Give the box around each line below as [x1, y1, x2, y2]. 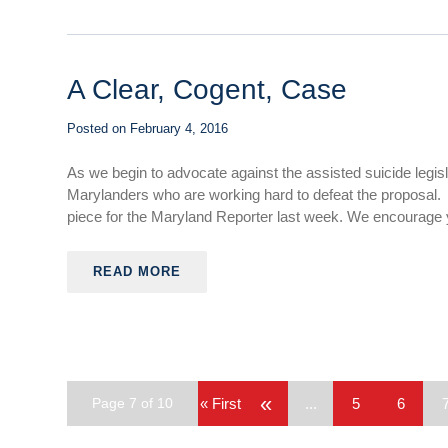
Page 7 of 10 [92, 395, 174, 411]
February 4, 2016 [130, 121, 229, 136]
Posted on [67, 121, 131, 136]
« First [200, 395, 242, 412]
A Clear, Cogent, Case [67, 74, 348, 105]
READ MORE [93, 264, 182, 279]
